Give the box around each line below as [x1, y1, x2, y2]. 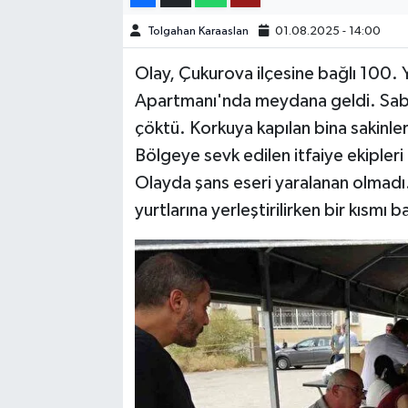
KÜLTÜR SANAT [48, 127, 163, 143]
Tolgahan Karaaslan [147, 25, 249, 37]
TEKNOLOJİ [48, 35, 135, 50]
